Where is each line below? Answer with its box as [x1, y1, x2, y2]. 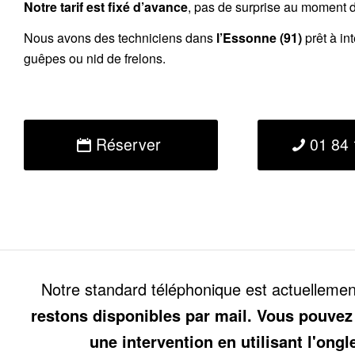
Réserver [95, 132, 161, 155]
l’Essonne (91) [216, 29, 302, 48]
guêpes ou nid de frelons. [24, 49, 166, 68]
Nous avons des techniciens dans [24, 29, 216, 48]
